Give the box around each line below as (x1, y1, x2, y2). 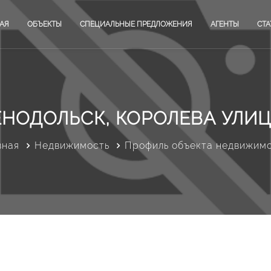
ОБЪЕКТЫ (27, 20, 62, 28)
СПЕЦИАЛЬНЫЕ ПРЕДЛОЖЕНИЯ (80, 20, 192, 28)
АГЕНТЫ (211, 20, 239, 28)
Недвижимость (34, 139, 109, 151)
